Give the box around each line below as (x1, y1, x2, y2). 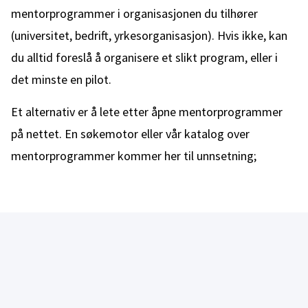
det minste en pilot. (11, 71, 117, 87)
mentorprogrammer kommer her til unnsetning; (11, 148, 256, 164)
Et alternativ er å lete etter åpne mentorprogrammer (11, 104, 283, 120)
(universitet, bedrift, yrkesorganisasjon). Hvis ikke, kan (11, 27, 287, 43)
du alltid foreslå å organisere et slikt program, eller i (11, 49, 278, 65)
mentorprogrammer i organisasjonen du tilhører (11, 5, 258, 21)
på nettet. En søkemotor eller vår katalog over (11, 126, 250, 142)
